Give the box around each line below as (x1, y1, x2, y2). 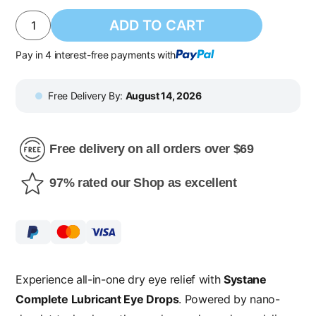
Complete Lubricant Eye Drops (16, 292, 179, 307)
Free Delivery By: (48, 89, 126, 102)
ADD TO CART (109, 16, 205, 34)
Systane (223, 272, 267, 287)
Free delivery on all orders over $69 (49, 142, 254, 157)
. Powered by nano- (178, 292, 280, 307)
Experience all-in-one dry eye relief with (16, 272, 224, 287)
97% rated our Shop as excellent (49, 176, 237, 190)
